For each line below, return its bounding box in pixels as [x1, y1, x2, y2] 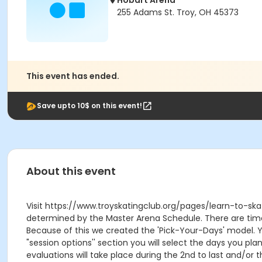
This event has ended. [26, 70, 119, 82]
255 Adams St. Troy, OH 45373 [117, 6, 239, 18]
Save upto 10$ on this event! [37, 101, 142, 111]
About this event [26, 164, 116, 178]
